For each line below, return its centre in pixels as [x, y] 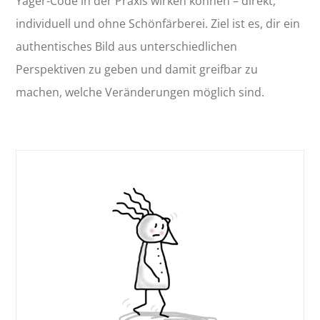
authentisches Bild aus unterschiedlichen [127, 46]
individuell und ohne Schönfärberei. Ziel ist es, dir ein [158, 24]
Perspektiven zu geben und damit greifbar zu [137, 69]
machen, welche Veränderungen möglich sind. [140, 92]
